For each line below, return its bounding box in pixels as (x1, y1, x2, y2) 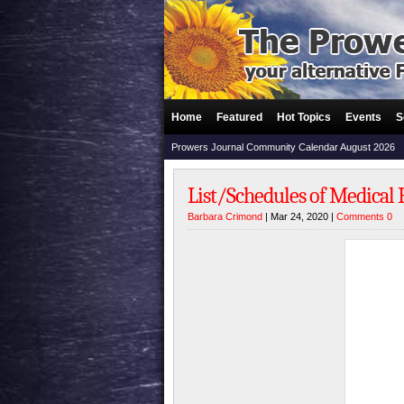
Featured (216, 111, 262, 124)
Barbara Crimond (188, 211, 262, 222)
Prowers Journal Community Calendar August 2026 (171, 142, 395, 152)
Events (345, 111, 381, 124)
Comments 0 (336, 211, 392, 222)
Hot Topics (277, 111, 331, 124)
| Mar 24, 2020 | (262, 211, 336, 222)
